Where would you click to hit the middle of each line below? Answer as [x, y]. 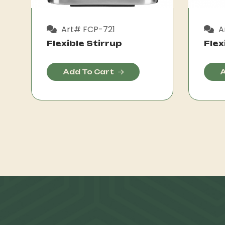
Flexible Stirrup [84, 43]
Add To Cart [88, 72]
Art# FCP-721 [87, 29]
